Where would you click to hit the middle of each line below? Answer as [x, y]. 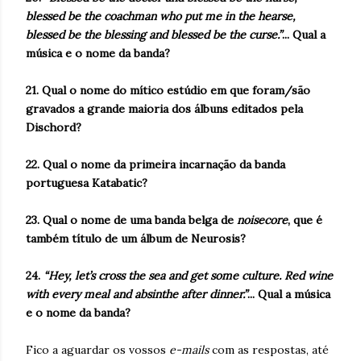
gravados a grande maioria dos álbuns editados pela [164, 109]
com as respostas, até [269, 350]
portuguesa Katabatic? [87, 183]
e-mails [189, 350]
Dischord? [54, 127]
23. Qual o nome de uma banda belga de [131, 220]
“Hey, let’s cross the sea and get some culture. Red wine [188, 276]
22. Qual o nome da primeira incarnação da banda [156, 164]
